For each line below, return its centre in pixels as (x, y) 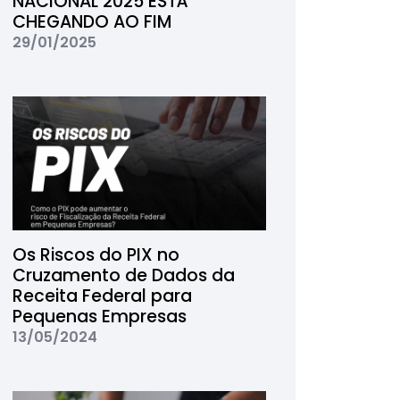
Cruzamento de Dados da (123, 275)
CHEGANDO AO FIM (92, 22)
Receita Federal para (102, 296)
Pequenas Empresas (99, 317)
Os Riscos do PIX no (96, 255)
